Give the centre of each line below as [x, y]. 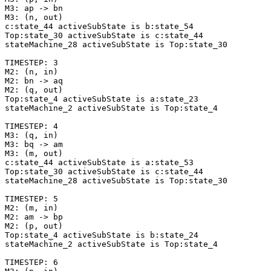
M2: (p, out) [34, 226]
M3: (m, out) [34, 154]
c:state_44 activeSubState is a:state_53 [99, 163]
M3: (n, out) [34, 18]
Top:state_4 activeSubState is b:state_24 [102, 235]
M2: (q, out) [34, 90]
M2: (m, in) [31, 208]
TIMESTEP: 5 [31, 199]
